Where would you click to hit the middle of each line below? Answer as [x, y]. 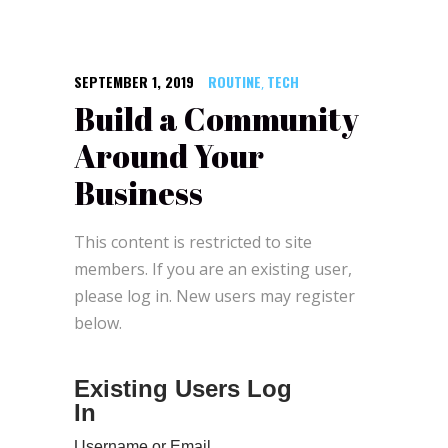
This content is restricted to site [193, 241]
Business [138, 192]
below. [98, 322]
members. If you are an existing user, [213, 268]
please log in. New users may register [214, 295]
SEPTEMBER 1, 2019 [134, 81]
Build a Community [216, 118]
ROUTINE [234, 81]
